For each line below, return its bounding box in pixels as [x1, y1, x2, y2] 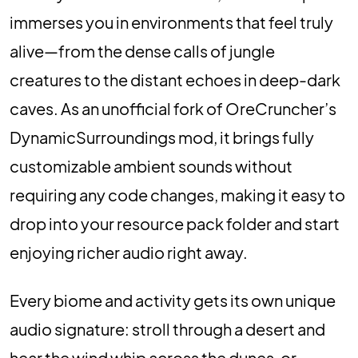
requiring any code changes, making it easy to [10, 185, 345, 205]
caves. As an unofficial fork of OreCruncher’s [10, 98, 336, 118]
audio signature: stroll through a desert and [10, 319, 325, 339]
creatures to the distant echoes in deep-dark [10, 70, 340, 89]
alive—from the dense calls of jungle [10, 41, 275, 61]
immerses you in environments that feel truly [10, 12, 333, 32]
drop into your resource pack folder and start [10, 213, 340, 233]
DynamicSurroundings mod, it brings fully [10, 127, 314, 147]
